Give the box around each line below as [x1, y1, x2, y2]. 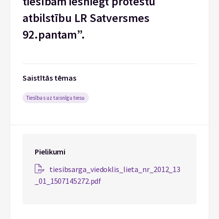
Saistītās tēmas [22, 73, 76, 83]
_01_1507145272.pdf [35, 176, 102, 186]
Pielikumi [35, 147, 66, 156]
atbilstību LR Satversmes [22, 10, 150, 25]
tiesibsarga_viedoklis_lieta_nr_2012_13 [49, 164, 181, 174]
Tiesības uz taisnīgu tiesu [26, 94, 85, 101]
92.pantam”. [22, 27, 85, 42]
